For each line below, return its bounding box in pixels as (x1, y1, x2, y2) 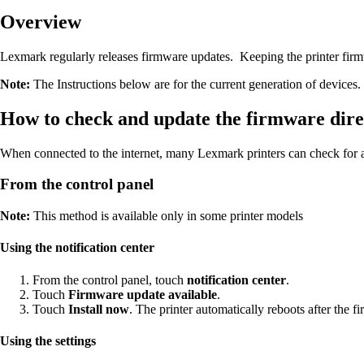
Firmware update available (68, 287, 217, 301)
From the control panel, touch (32, 272, 187, 287)
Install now (68, 301, 129, 316)
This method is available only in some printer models (33, 209, 303, 223)
